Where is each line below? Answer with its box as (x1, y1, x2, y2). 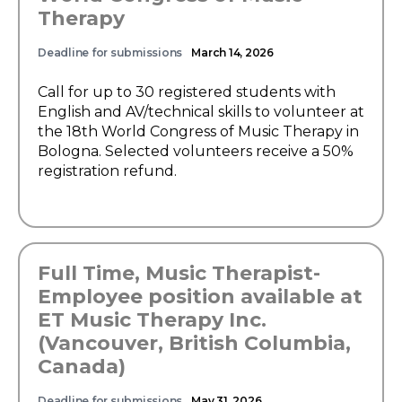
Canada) (38, 354, 126, 379)
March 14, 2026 (191, 46, 274, 59)
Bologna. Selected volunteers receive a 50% (38, 143, 354, 160)
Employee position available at (38, 284, 363, 309)
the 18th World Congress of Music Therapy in (38, 123, 359, 140)
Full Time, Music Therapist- (38, 261, 320, 285)
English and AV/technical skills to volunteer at (38, 103, 364, 120)
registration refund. (38, 162, 177, 179)
